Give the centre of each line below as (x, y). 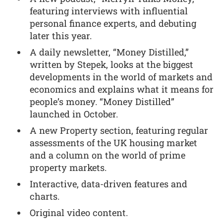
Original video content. (79, 213)
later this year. (61, 36)
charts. (45, 196)
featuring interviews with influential (109, 11)
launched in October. (74, 114)
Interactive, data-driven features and (109, 184)
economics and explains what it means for (122, 89)
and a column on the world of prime (108, 155)
